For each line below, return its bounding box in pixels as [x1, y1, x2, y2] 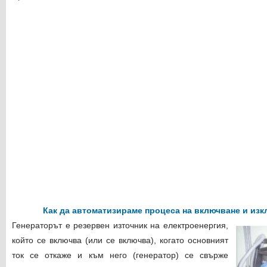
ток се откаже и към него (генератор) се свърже [12, 250, 228, 260]
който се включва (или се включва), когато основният [12, 235, 228, 245]
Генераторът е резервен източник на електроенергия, [12, 221, 228, 230]
